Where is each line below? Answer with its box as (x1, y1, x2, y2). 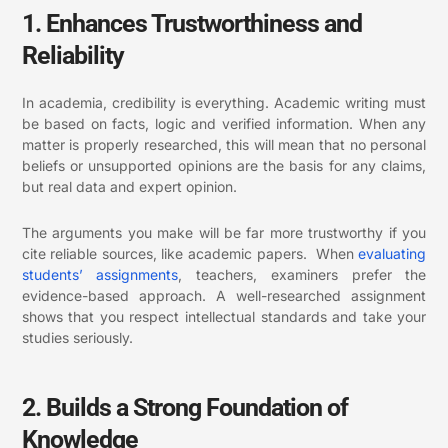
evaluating (358, 244, 427, 262)
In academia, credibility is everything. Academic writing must (21, 94, 427, 112)
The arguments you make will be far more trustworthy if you (21, 223, 427, 241)
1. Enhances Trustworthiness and (21, 9, 362, 39)
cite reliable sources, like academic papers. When (21, 244, 359, 262)
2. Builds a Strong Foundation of (21, 393, 348, 423)
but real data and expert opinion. (21, 178, 237, 196)
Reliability (21, 41, 124, 71)
